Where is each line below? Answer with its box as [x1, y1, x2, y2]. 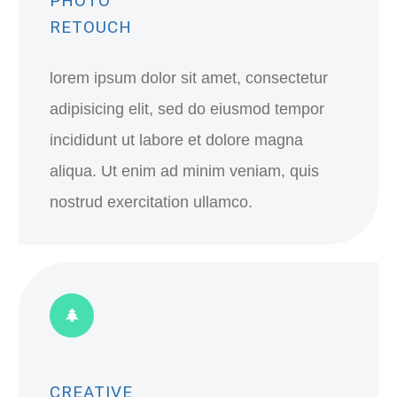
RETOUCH [50, 17, 132, 37]
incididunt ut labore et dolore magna [50, 131, 303, 149]
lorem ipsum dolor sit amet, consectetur [50, 69, 328, 87]
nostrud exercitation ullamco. [50, 193, 253, 211]
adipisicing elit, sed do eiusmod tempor [50, 100, 324, 118]
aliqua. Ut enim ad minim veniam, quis [50, 162, 319, 180]
